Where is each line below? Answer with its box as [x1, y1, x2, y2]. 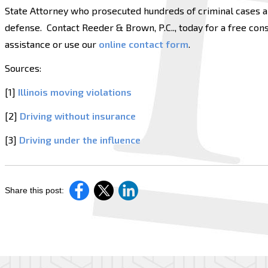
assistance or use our [5, 38, 99, 50]
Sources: [5, 62, 44, 74]
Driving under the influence [19, 134, 141, 145]
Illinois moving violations [18, 86, 132, 98]
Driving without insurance [20, 110, 136, 121]
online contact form [99, 38, 188, 50]
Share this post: [5, 185, 64, 195]
